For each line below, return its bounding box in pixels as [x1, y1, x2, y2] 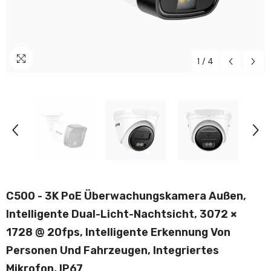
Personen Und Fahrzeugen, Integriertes [6, 244, 219, 257]
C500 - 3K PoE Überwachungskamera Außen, [6, 189, 246, 203]
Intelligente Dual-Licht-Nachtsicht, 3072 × [6, 207, 237, 221]
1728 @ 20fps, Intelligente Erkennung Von [6, 226, 230, 239]
